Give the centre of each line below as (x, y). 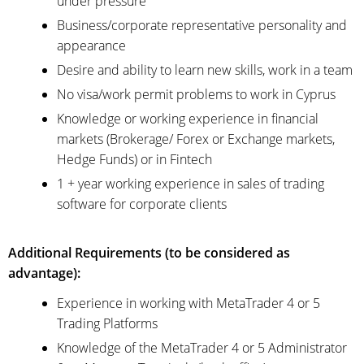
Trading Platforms (107, 323)
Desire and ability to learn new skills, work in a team (205, 70)
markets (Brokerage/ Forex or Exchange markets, (196, 139)
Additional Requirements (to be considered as (149, 253)
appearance (91, 45)
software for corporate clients (142, 204)
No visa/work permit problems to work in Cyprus (196, 94)
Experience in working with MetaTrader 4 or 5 (188, 303)
